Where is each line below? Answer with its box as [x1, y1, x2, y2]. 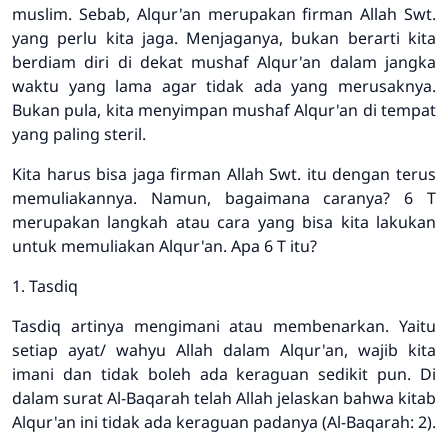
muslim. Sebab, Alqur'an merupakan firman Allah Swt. [12, 2, 436, 25]
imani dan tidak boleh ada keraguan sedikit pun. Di [12, 362, 436, 385]
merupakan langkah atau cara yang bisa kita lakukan [12, 210, 436, 233]
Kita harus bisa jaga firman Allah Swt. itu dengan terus [12, 162, 436, 185]
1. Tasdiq [12, 274, 78, 297]
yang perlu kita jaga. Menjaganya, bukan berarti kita [12, 26, 436, 49]
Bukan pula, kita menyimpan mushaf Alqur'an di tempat [12, 98, 436, 121]
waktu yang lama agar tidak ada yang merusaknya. [12, 74, 436, 97]
